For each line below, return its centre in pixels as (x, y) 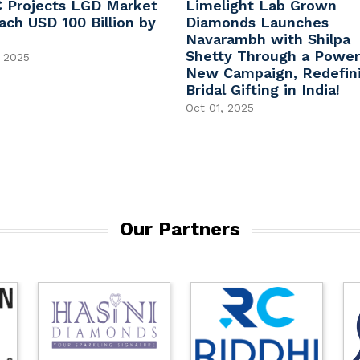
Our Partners (180, 229)
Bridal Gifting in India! (262, 90)
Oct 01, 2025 (219, 108)
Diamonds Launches (257, 22)
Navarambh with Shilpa (268, 39)
